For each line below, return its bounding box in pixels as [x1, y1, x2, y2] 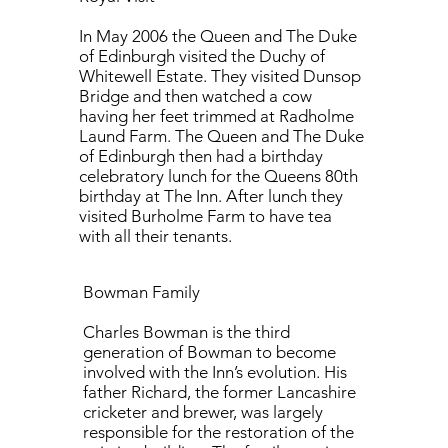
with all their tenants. [79, 226, 233, 247]
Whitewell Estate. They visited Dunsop [79, 66, 362, 87]
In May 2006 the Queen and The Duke [79, 26, 358, 47]
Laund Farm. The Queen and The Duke [79, 126, 365, 147]
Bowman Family [82, 281, 200, 302]
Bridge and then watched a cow [79, 86, 313, 107]
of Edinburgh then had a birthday [79, 146, 324, 167]
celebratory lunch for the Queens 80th [79, 166, 359, 187]
